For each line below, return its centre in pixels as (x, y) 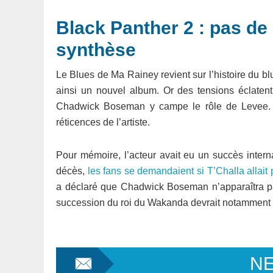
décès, (70, 171)
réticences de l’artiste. (103, 122)
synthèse (96, 50)
